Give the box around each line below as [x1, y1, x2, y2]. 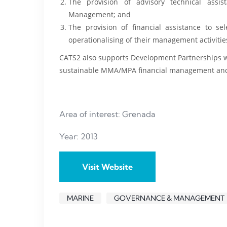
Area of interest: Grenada [59, 109, 156, 119]
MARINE [67, 194, 94, 203]
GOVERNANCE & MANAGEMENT [114, 194, 224, 203]
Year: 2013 [59, 131, 98, 141]
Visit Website [82, 162, 133, 172]
